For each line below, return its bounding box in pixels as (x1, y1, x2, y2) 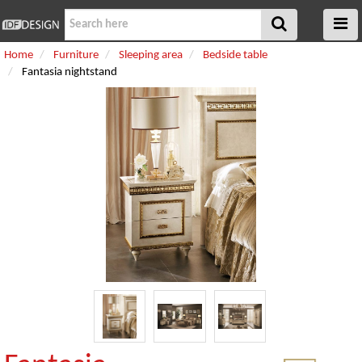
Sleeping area (119, 49, 183, 61)
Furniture (53, 49, 99, 61)
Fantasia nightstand (22, 66, 117, 78)
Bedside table (203, 49, 267, 61)
